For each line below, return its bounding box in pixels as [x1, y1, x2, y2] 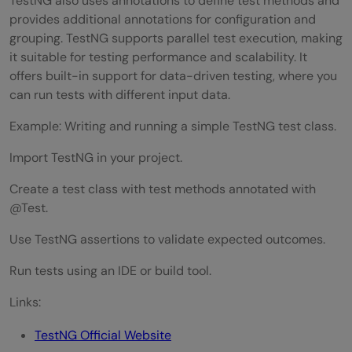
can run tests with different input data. [9, 86, 230, 103]
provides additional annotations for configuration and [9, 10, 316, 27]
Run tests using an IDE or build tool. [9, 262, 211, 279]
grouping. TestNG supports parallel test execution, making [9, 29, 343, 46]
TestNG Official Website [35, 326, 171, 343]
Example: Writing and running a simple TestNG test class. [9, 117, 336, 134]
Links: [9, 293, 41, 310]
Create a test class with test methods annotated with [9, 180, 316, 197]
